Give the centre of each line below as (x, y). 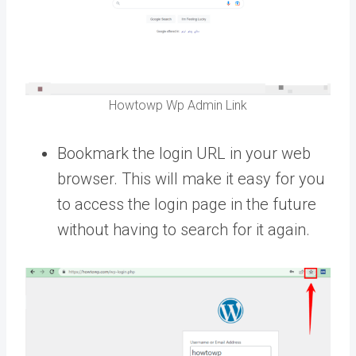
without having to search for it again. (184, 230)
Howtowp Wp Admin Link (178, 106)
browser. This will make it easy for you (191, 179)
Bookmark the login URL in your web (184, 154)
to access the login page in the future (187, 205)
